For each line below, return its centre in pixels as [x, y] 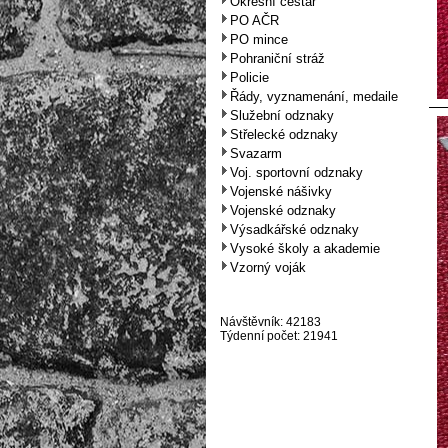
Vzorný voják [267, 267]
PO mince [258, 39]
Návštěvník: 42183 [270, 322]
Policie [249, 77]
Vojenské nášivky [280, 191]
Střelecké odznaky [283, 134]
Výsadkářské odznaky [294, 229]
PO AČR [254, 20]
